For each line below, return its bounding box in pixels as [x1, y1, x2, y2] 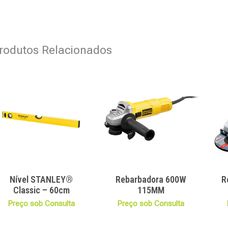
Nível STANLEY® [10, 174, 73, 185]
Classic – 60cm [13, 184, 70, 195]
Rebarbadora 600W [115, 174, 186, 185]
